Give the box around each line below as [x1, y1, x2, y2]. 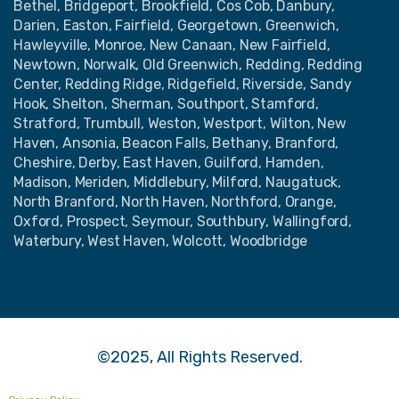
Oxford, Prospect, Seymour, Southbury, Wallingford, [13, 212, 352, 230]
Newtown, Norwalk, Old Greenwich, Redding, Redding [13, 55, 363, 73]
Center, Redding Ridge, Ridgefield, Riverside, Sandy [13, 75, 352, 93]
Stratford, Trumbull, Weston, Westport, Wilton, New [13, 114, 346, 132]
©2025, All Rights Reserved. [96, 346, 303, 367]
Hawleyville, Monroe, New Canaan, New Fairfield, [13, 36, 330, 53]
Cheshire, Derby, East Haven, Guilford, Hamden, [13, 153, 324, 171]
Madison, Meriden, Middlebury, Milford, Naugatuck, [13, 173, 342, 191]
